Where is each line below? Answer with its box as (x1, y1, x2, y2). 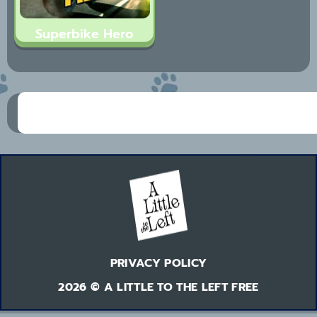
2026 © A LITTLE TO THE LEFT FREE (58, 278, 259, 296)
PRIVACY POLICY (110, 254, 207, 272)
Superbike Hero (35, 23, 134, 44)
